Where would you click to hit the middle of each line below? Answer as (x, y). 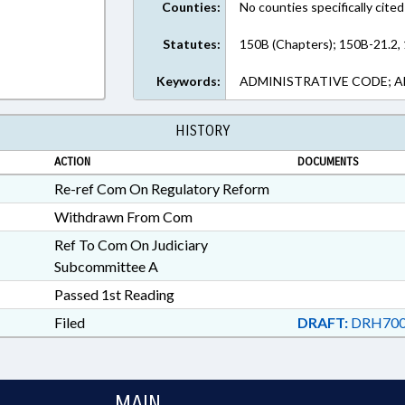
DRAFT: (322, 322)
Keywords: (189, 81)
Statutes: (192, 44)
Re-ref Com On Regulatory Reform (161, 188)
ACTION (72, 162)
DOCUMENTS (328, 162)
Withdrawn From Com (123, 217)
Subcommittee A (106, 266)
